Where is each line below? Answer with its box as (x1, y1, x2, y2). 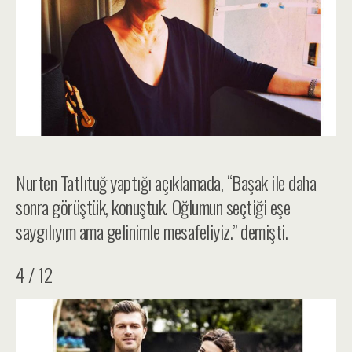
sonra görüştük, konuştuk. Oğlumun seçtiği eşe (16, 192, 291, 221)
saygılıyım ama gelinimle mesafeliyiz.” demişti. (16, 216, 288, 245)
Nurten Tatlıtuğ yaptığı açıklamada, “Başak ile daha (16, 167, 317, 196)
